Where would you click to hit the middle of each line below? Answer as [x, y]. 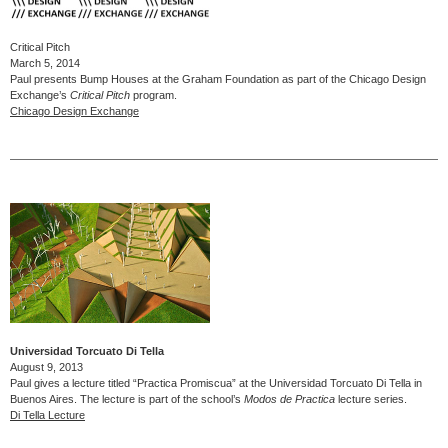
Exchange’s [40, 95]
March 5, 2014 [45, 63]
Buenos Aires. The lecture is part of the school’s [127, 398]
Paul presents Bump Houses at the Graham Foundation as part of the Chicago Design [218, 79]
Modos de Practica [289, 398]
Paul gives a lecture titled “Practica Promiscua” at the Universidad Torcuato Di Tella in [216, 382]
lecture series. [371, 398]
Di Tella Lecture [47, 414]
